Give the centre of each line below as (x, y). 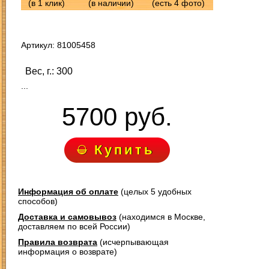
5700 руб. (117, 117)
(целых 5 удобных (155, 192)
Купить (125, 150)
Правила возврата (58, 242)
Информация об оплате (68, 192)
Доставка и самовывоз (67, 217)
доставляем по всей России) (74, 226)
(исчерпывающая (133, 242)
